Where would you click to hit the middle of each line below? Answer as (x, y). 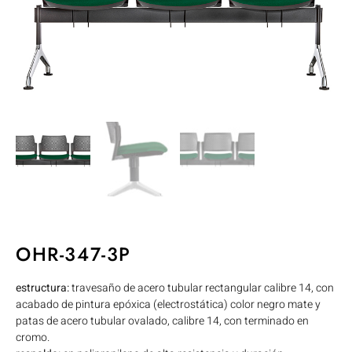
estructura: (42, 288)
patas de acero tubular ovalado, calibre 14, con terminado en (162, 321)
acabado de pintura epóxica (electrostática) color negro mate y (168, 304)
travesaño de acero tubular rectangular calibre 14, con (202, 288)
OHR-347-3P (73, 254)
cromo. (33, 337)
